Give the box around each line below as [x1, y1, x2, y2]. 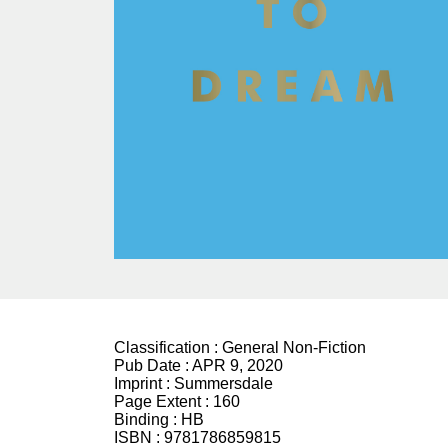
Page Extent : [114, 393, 213, 411]
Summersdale [174, 375, 273, 393]
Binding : [114, 411, 181, 429]
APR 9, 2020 [192, 357, 283, 375]
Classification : [114, 339, 222, 357]
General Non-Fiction [222, 339, 366, 357]
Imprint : [114, 375, 174, 393]
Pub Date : [114, 357, 192, 375]
